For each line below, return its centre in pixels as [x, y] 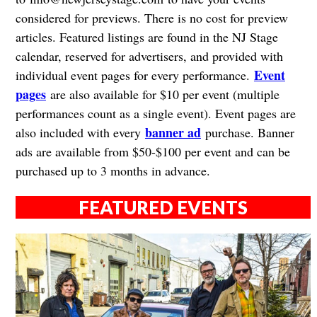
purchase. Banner [247, 133]
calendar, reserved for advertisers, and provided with [149, 56]
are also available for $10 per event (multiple [162, 94]
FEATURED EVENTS [163, 207]
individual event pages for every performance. [134, 75]
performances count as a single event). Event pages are [155, 114]
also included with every [80, 133]
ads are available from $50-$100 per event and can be [152, 152]
